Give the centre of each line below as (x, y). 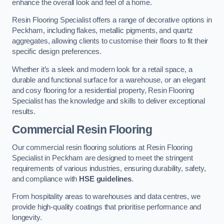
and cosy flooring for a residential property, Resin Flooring (103, 90)
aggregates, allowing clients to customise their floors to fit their (110, 41)
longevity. (27, 218)
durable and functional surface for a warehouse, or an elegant (109, 80)
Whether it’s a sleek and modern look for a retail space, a (102, 69)
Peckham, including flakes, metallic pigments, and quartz (102, 31)
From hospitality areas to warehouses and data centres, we (106, 197)
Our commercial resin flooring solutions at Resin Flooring (102, 147)
